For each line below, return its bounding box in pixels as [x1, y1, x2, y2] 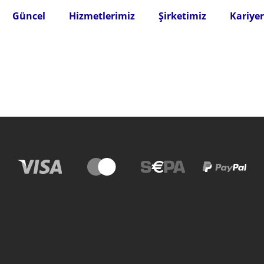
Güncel [12, 9, 45, 22]
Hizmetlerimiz [68, 9, 135, 22]
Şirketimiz [158, 9, 206, 22]
